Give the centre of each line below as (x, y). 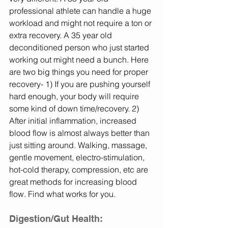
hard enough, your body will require (75, 96)
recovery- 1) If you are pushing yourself (81, 84)
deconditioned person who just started (80, 48)
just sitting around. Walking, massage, (79, 145)
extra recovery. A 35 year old (62, 35)
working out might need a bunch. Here (80, 60)
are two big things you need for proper (80, 72)
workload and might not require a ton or (81, 23)
